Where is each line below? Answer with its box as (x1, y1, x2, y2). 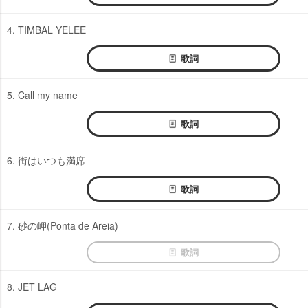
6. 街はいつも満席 (7, 153, 85, 167)
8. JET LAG (7, 279, 57, 294)
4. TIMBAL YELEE (7, 22, 86, 36)
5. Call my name (7, 87, 78, 102)
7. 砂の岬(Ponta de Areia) (7, 218, 118, 232)
